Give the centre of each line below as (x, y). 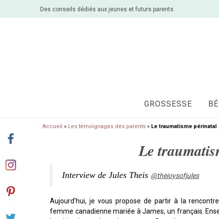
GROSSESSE (168, 104)
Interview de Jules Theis (106, 175)
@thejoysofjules (175, 175)
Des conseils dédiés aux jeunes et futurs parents (107, 9)
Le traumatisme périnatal (184, 126)
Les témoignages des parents (107, 126)
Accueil (53, 126)
